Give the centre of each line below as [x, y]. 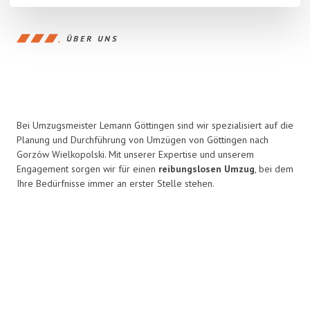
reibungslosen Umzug [207, 169]
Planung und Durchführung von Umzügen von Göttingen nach [143, 140]
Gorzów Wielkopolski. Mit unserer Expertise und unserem [135, 154]
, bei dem [274, 169]
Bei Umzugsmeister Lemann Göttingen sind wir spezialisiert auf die [155, 125]
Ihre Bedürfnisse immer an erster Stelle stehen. [116, 183]
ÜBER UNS [92, 38]
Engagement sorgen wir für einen [88, 169]
